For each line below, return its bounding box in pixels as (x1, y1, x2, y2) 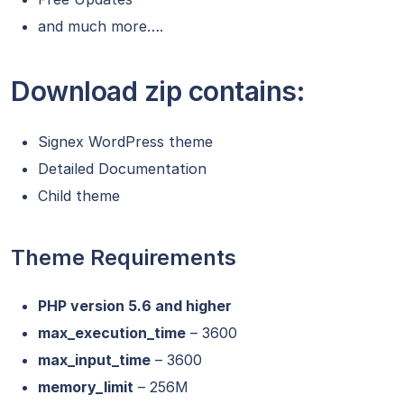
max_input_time (38, 351, 151, 370)
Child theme (38, 187, 120, 206)
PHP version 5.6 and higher (38, 297, 232, 316)
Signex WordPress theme (38, 133, 213, 151)
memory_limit (38, 378, 133, 397)
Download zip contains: (11, 75, 304, 108)
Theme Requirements (11, 244, 236, 271)
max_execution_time (38, 324, 186, 343)
